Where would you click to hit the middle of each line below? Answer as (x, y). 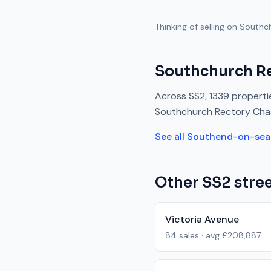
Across (172, 96)
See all (171, 136)
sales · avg (199, 235)
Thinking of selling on (197, 27)
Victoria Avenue (202, 219)
